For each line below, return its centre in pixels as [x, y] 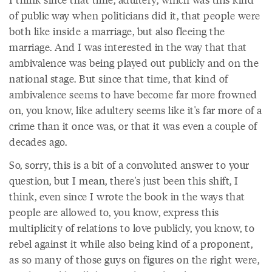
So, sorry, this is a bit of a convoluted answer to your [129, 165]
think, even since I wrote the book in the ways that [127, 196]
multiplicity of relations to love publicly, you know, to [132, 228]
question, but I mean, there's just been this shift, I [124, 180]
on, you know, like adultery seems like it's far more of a [136, 110]
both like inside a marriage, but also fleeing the [117, 31]
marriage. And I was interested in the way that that [128, 47]
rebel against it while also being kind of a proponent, [131, 243]
